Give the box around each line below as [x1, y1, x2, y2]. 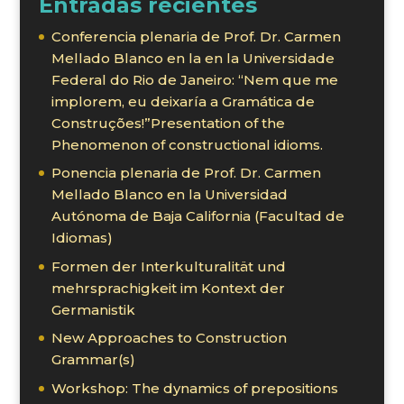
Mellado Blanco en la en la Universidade [50, 49, 335, 67]
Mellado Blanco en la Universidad [50, 186, 288, 204]
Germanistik [50, 300, 135, 318]
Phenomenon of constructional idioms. [50, 135, 326, 153]
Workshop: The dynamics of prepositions [50, 379, 338, 397]
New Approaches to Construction [50, 329, 287, 347]
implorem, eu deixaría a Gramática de [50, 92, 315, 110]
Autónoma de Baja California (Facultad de [50, 207, 344, 225]
